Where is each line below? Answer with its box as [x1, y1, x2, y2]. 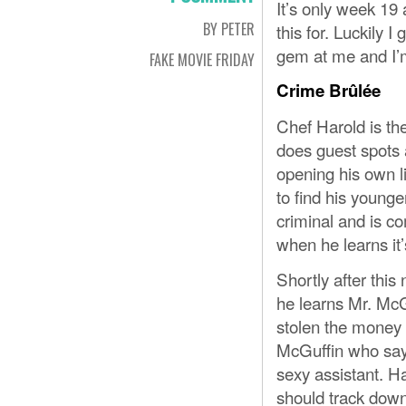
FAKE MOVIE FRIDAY [150, 49, 255, 71]
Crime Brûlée [276, 78, 381, 102]
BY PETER [203, 18, 255, 40]
